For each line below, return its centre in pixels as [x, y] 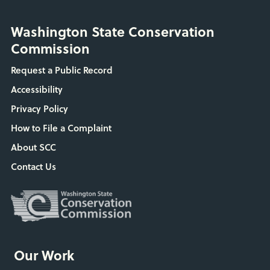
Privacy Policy [39, 109]
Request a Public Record [61, 70]
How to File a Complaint [61, 128]
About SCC [33, 147]
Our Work [44, 255]
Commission [50, 49]
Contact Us [33, 167]
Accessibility [36, 89]
